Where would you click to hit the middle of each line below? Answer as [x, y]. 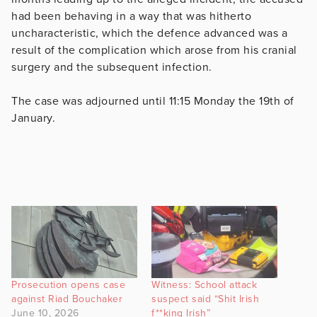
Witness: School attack [204, 284]
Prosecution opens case [68, 284]
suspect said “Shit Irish [205, 299]
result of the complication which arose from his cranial [154, 50]
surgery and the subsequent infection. [113, 67]
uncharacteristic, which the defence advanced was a [149, 33]
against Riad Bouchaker [67, 299]
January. [33, 118]
